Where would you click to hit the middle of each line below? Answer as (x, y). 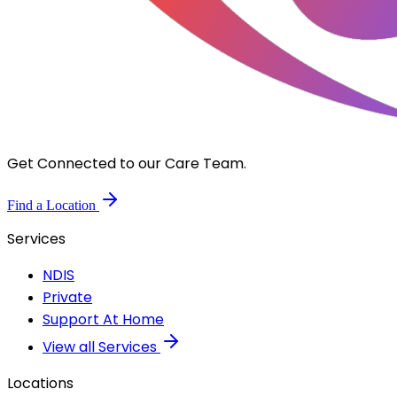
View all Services (101, 347)
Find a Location (53, 206)
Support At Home (103, 320)
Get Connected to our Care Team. (127, 164)
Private (67, 298)
